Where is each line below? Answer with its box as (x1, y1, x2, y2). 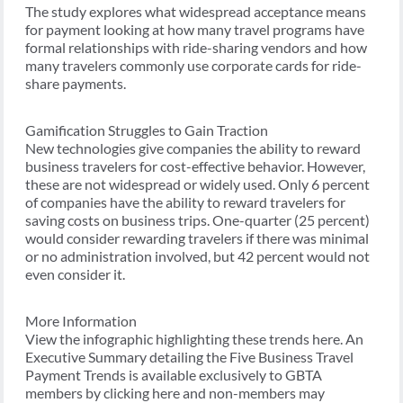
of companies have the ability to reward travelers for (25, 193, 345, 211)
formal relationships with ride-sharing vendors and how (25, 39, 367, 57)
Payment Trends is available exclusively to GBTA (25, 366, 322, 384)
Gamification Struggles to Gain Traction (25, 121, 268, 139)
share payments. (25, 75, 126, 93)
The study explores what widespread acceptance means (25, 3, 366, 21)
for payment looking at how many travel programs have (25, 21, 364, 39)
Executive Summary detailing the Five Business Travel (25, 348, 354, 366)
